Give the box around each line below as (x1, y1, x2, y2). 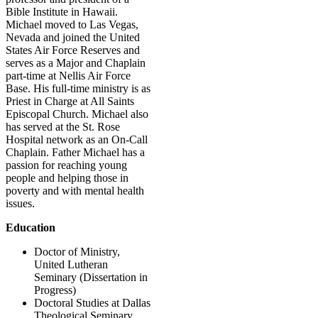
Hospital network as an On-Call (6, 133, 148, 146)
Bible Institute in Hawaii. (6, 5, 118, 18)
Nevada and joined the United (6, 31, 140, 43)
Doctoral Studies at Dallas (34, 296, 150, 309)
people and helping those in (6, 171, 128, 184)
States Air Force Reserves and (6, 43, 140, 56)
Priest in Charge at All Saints (6, 94, 134, 107)
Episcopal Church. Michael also (6, 107, 148, 120)
